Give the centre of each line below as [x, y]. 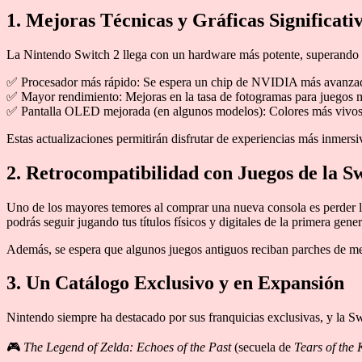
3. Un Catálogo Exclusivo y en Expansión [175, 283]
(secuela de [263, 347]
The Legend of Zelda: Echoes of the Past [127, 347]
